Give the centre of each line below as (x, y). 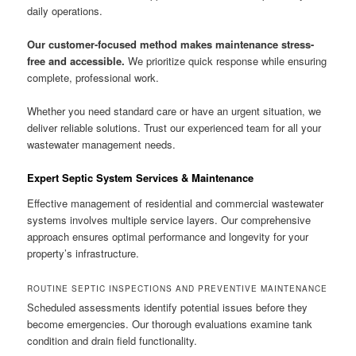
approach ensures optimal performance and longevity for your (168, 236)
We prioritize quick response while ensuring (226, 60)
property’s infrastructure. (83, 253)
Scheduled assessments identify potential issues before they (168, 307)
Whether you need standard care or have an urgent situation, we (174, 111)
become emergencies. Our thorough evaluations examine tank (170, 323)
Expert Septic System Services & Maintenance (141, 178)
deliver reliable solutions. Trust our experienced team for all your (174, 128)
